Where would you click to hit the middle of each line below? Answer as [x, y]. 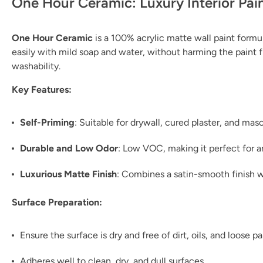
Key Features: [42, 90]
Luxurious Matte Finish [68, 174]
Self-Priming [47, 122]
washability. [36, 66]
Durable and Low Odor [69, 148]
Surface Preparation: [57, 202]
